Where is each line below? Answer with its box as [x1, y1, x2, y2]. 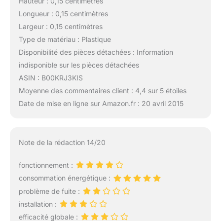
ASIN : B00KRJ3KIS [18, 73, 83, 82]
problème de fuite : [18, 186, 82, 195]
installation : [18, 199, 59, 208]
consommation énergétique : [18, 174, 112, 183]
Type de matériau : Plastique [18, 35, 111, 43]
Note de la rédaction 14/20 [18, 138, 106, 147]
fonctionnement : [18, 161, 75, 170]
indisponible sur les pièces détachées [18, 60, 139, 69]
